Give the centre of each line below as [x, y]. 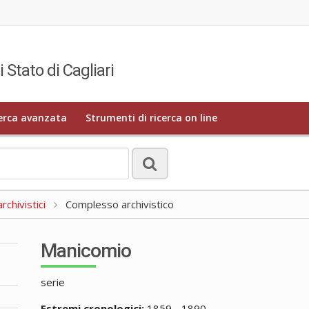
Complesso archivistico [119, 204]
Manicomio [86, 250]
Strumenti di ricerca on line [152, 118]
